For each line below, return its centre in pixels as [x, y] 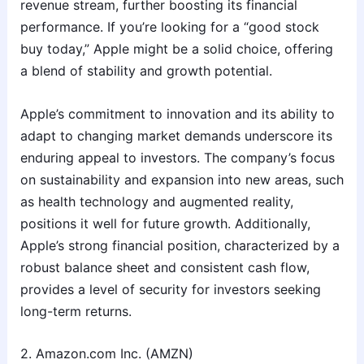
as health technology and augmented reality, [156, 201]
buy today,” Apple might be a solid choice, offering [176, 49]
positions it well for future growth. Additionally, [165, 223]
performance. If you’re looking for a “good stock [169, 27]
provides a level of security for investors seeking [170, 289]
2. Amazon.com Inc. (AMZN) [106, 354]
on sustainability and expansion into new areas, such [182, 179]
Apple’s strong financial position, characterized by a [180, 245]
